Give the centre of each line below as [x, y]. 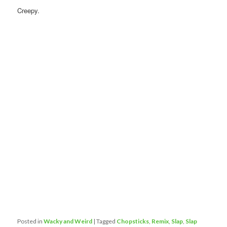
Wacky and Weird [68, 221]
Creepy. [29, 11]
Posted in [30, 221]
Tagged [106, 221]
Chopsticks [133, 221]
